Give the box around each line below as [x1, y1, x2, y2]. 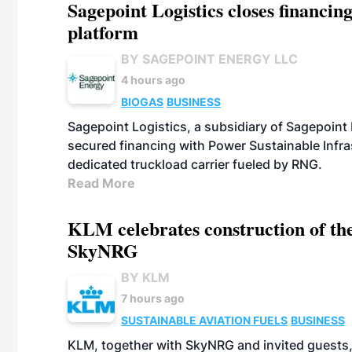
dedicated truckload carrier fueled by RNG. [68, 156, 322, 172]
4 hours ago [121, 73, 185, 86]
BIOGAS [121, 95, 163, 108]
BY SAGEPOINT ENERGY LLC [121, 51, 298, 67]
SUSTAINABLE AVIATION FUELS [121, 313, 288, 327]
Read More [68, 175, 135, 191]
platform [68, 18, 138, 46]
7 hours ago [121, 291, 185, 305]
